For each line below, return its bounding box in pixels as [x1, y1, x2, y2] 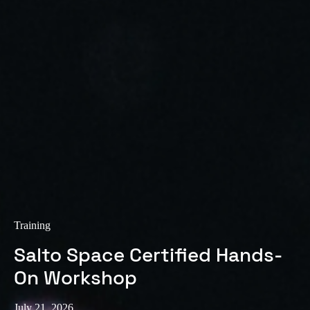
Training [14, 219, 51, 231]
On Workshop [14, 264, 137, 290]
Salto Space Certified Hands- [14, 241, 282, 267]
